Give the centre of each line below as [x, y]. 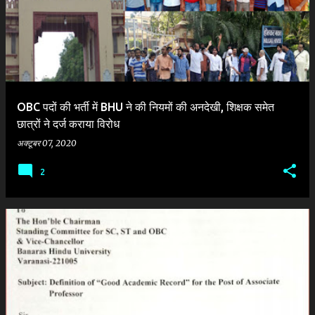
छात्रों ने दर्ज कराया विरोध [68, 123]
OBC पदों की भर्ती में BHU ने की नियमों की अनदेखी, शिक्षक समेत [146, 107]
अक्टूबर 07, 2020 [47, 143]
